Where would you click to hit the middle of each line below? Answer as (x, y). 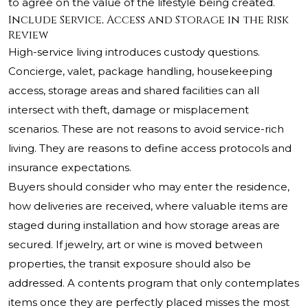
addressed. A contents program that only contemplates (154, 283)
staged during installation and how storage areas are (144, 225)
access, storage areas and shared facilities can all (134, 91)
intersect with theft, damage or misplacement (129, 110)
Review (28, 35)
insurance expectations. (70, 168)
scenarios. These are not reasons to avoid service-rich (146, 129)
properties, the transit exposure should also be (130, 264)
